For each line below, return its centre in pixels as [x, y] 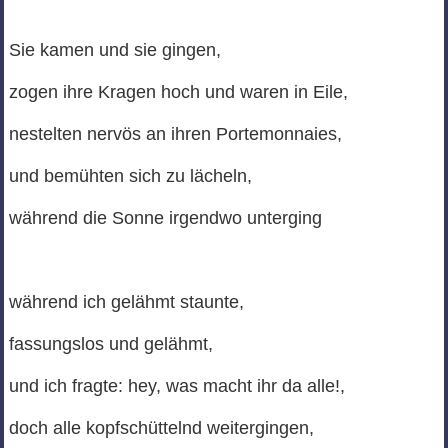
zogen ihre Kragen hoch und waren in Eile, [178, 92]
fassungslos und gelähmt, [110, 344]
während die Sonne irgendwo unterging [165, 218]
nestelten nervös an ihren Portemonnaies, [175, 134]
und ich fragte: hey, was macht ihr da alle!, [176, 386]
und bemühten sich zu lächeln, [130, 176]
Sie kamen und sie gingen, [114, 50]
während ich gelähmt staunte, [126, 302]
